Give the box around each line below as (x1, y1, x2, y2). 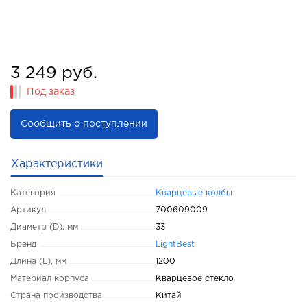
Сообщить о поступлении (21, 120, 147, 128)
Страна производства (10, 292, 102, 299)
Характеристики (11, 159, 103, 169)
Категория (10, 189, 56, 197)
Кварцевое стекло (156, 275, 234, 282)
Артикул (10, 206, 46, 214)
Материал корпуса (10, 275, 89, 282)
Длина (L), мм (10, 258, 66, 265)
